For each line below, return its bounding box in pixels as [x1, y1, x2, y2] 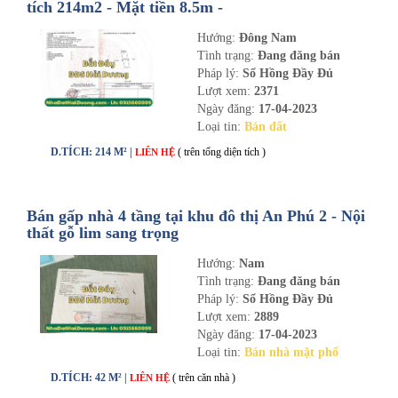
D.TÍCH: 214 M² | [51, 146, 135, 158]
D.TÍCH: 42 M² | [51, 371, 130, 384]
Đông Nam [238, 31, 297, 44]
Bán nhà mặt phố [243, 346, 338, 359]
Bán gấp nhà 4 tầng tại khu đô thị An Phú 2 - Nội [27, 207, 365, 225]
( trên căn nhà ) [172, 371, 235, 384]
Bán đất [243, 120, 287, 133]
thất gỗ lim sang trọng [27, 224, 179, 242]
